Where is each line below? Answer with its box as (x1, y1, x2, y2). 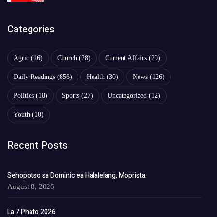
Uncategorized (108, 92, 147, 100)
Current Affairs (105, 54, 147, 62)
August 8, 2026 (7, 183, 54, 191)
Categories (7, 22, 55, 37)
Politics (14, 92, 34, 100)
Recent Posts (7, 139, 68, 153)
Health (87, 73, 105, 81)
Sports (62, 92, 79, 100)
